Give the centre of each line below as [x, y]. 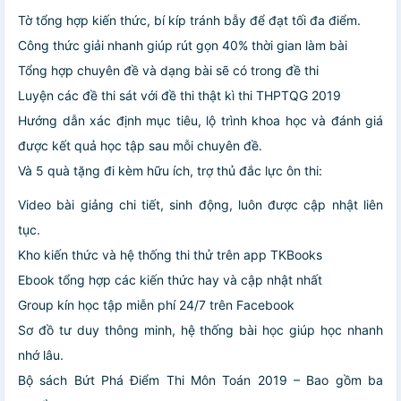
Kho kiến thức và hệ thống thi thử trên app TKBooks [170, 254]
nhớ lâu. [41, 354]
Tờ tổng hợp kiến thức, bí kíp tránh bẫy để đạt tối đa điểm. [189, 20]
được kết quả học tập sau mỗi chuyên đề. [140, 145]
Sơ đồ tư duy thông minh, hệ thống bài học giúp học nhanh [200, 329]
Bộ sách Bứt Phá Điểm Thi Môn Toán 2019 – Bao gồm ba [200, 380]
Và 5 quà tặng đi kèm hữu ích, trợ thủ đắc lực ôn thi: [170, 170]
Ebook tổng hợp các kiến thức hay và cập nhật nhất [170, 279]
